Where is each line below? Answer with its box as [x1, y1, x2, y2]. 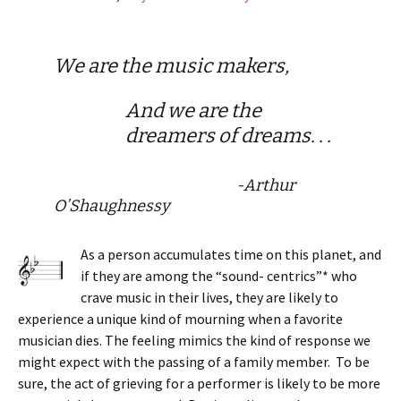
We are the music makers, [54, 53, 289, 78]
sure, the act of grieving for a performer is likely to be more [18, 373, 380, 392]
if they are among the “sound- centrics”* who [81, 266, 357, 285]
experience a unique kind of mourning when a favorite [18, 309, 343, 328]
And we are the [125, 98, 261, 123]
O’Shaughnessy [54, 195, 170, 216]
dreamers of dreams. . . [125, 123, 331, 148]
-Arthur [54, 175, 295, 195]
